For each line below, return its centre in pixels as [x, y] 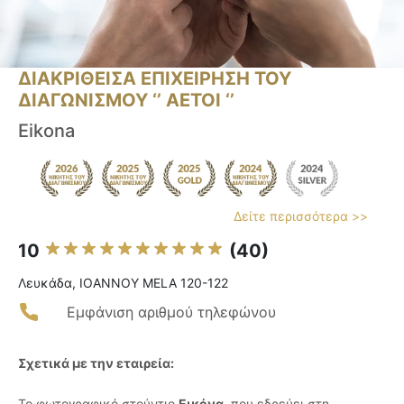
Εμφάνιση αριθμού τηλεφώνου [171, 312]
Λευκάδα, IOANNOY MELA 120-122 [123, 283]
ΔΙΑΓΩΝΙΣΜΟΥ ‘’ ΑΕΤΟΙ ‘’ [126, 101]
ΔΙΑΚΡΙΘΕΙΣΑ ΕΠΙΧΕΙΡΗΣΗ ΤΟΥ [155, 79]
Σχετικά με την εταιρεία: [96, 363]
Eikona [46, 131]
